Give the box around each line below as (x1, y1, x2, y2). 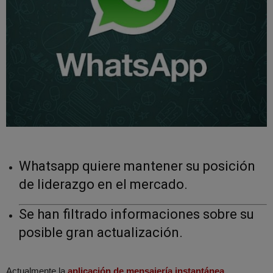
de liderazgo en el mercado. (19, 177, 188, 193)
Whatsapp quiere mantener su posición (19, 158, 255, 174)
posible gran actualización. (19, 225, 183, 241)
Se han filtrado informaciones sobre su (19, 207, 254, 222)
